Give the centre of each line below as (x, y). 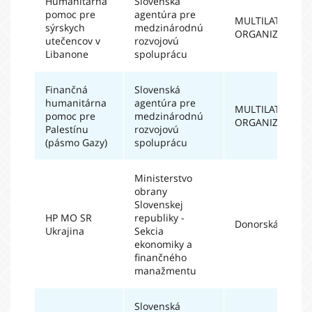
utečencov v (73, 41)
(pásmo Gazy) (76, 142)
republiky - (159, 218)
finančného (161, 257)
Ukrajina (65, 231)
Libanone (67, 54)
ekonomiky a (163, 244)
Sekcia (149, 231)
